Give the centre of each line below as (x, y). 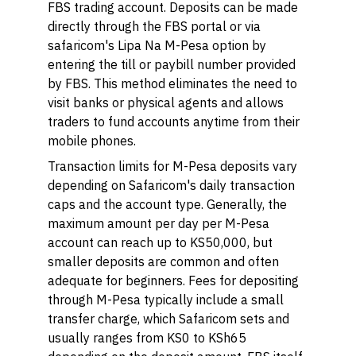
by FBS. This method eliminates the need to (172, 83)
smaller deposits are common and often (163, 261)
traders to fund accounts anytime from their (174, 122)
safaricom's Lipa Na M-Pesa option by (157, 45)
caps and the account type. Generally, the (167, 204)
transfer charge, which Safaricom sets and (168, 319)
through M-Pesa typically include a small (166, 300)
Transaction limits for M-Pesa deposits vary (172, 166)
